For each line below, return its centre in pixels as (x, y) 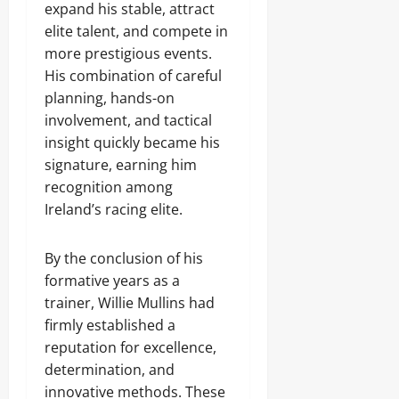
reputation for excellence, (130, 347)
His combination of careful (133, 76)
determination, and (110, 370)
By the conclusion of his (124, 258)
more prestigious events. (128, 53)
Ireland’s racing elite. (114, 209)
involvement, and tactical (128, 120)
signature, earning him (121, 165)
